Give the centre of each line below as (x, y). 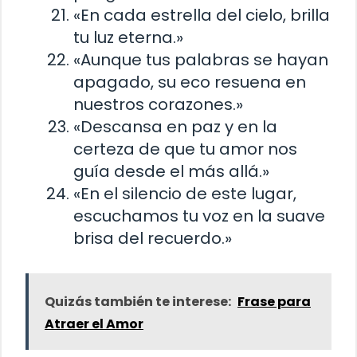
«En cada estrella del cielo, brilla (202, 15)
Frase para (274, 301)
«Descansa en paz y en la (175, 126)
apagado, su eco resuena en (190, 82)
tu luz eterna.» (128, 37)
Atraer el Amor (94, 324)
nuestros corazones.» (158, 104)
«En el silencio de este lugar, (185, 193)
